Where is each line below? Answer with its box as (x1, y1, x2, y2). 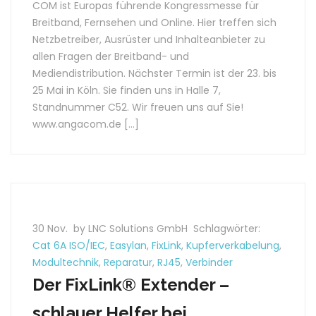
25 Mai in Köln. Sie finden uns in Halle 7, (32, 83, 221, 97)
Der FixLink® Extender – (32, 274, 229, 295)
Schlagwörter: (193, 221, 260, 236)
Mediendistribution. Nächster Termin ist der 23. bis (32, 66, 276, 80)
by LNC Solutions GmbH (73, 221, 190, 236)
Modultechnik (32, 255, 99, 269)
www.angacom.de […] (32, 117, 139, 131)
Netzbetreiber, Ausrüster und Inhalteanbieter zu (32, 32, 265, 47)
